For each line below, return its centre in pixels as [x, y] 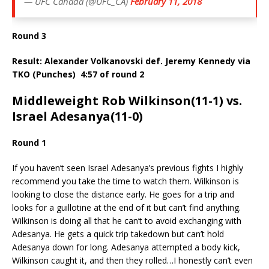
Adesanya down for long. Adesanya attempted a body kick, [126, 247]
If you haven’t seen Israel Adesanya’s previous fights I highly [128, 168]
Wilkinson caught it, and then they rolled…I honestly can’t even [132, 260]
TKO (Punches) [46, 74]
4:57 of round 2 [112, 74]
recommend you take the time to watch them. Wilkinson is [125, 181]
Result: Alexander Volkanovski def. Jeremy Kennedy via [131, 61]
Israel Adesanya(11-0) [77, 116]
